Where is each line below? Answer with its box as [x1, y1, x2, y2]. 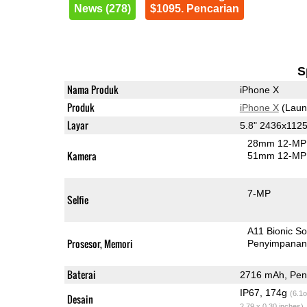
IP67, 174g [239, 286, 290, 298]
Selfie [66, 192, 88, 207]
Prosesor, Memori [66, 236, 133, 251]
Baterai [66, 267, 96, 282]
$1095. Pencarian [149, 2, 239, 14]
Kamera [66, 148, 97, 163]
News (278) [73, 2, 131, 14]
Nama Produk [66, 82, 119, 97]
